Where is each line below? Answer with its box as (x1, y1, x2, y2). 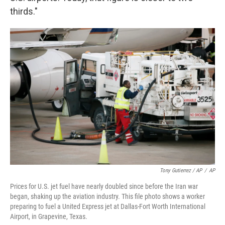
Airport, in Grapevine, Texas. (10, 212, 87, 220)
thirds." (10, 6, 38, 17)
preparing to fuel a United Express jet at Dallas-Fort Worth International (10, 202, 205, 210)
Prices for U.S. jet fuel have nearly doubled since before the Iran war (10, 182, 198, 190)
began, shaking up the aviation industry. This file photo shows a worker (10, 192, 205, 200)
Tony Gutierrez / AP (160, 167, 202, 174)
